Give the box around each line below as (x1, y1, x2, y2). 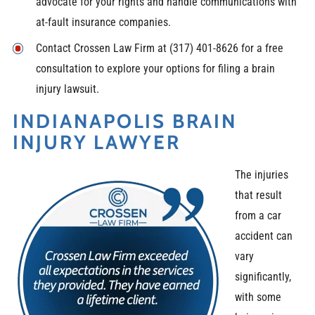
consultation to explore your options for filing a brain (35, 61, 275, 75)
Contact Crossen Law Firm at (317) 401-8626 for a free (35, 41, 283, 55)
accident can (235, 229, 293, 243)
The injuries (235, 167, 289, 181)
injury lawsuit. (35, 82, 99, 96)
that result (235, 188, 283, 202)
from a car (235, 208, 282, 222)
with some (235, 290, 282, 304)
